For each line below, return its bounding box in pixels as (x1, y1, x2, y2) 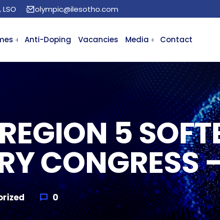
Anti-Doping (24, 34, 71, 45)
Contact (160, 34, 192, 45)
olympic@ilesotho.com (34, 3, 118, 14)
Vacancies (78, 34, 118, 45)
